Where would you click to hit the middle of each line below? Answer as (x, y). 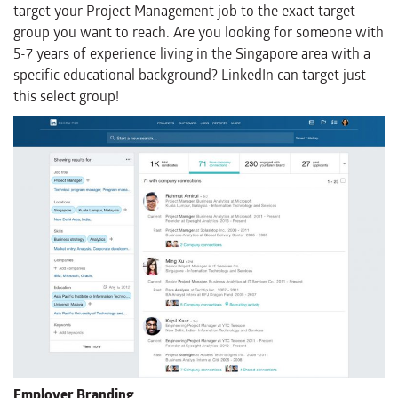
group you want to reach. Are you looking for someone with (199, 32)
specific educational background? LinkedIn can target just (190, 75)
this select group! (66, 96)
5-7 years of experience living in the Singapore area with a (192, 53)
